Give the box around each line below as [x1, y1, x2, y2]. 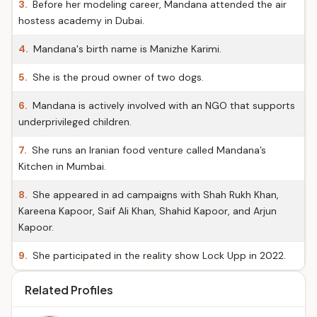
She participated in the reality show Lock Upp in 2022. [30, 249, 286, 262]
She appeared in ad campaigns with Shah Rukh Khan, [30, 188, 279, 201]
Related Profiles [25, 282, 113, 297]
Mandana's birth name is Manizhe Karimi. [30, 42, 221, 55]
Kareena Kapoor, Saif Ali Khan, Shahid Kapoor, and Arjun [18, 204, 277, 217]
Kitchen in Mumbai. [18, 160, 106, 173]
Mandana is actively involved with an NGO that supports [30, 99, 295, 112]
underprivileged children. [18, 115, 132, 128]
